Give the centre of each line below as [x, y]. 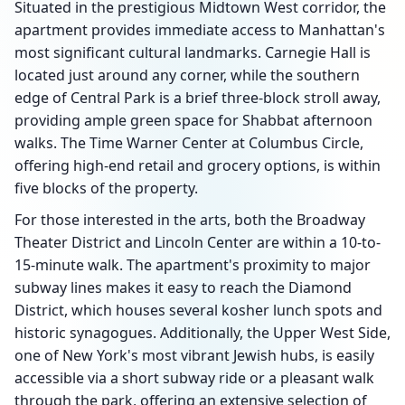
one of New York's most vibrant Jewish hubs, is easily [194, 355]
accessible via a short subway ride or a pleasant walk [194, 378]
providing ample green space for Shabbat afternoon [193, 120]
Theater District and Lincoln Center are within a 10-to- [198, 242]
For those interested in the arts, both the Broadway [190, 220]
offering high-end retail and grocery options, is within [198, 165]
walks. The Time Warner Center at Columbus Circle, [189, 143]
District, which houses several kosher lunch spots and [198, 310]
